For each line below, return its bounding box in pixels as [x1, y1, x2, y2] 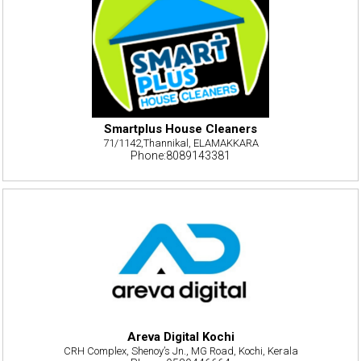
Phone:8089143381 [131, 148, 230, 162]
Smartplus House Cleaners [104, 121, 257, 136]
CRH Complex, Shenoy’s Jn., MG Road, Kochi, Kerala [63, 345, 298, 358]
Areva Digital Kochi [127, 330, 234, 345]
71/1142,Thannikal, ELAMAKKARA [102, 136, 259, 149]
